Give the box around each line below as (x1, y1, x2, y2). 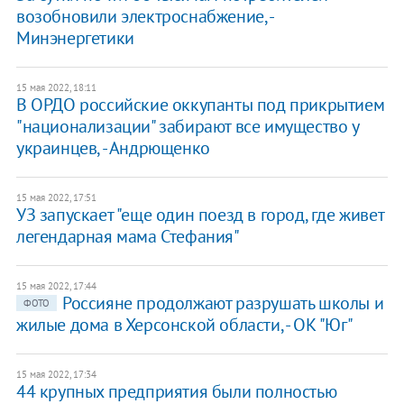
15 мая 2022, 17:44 (15, 280, 96, 293)
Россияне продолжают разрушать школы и (61, 291, 384, 316)
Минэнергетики (15, 26, 134, 50)
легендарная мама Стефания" (15, 225, 240, 249)
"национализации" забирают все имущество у (15, 115, 359, 139)
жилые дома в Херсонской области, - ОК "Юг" (15, 313, 353, 337)
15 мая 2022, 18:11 (15, 81, 96, 95)
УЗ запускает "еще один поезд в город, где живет (15, 203, 384, 227)
